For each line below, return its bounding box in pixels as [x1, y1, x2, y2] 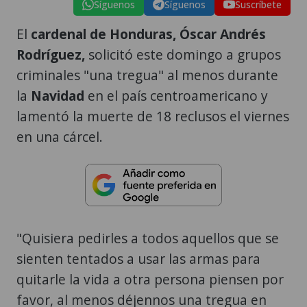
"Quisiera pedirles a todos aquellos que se [16, 229, 279, 248]
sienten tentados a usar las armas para [16, 249, 260, 269]
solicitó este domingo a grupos [85, 45, 281, 64]
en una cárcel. [16, 127, 103, 146]
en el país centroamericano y [84, 86, 268, 105]
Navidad [31, 86, 84, 105]
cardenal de [31, 24, 106, 43]
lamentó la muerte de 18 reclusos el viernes [16, 106, 289, 125]
